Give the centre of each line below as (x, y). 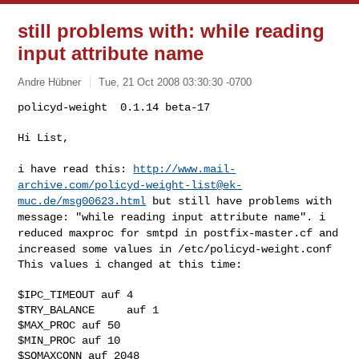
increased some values (89, 249)
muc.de (37, 201)
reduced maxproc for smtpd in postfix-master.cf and (178, 233)
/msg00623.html (101, 201)
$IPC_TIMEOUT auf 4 (76, 294)
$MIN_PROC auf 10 (69, 340)
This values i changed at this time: (130, 264)
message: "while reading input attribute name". (169, 217)
